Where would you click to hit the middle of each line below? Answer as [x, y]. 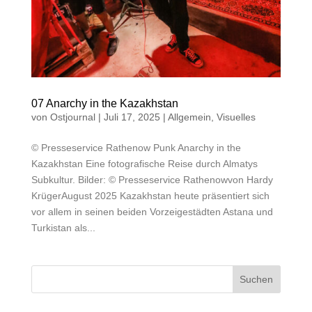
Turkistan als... [63, 228]
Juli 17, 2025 [132, 117]
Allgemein [189, 117]
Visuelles [236, 117]
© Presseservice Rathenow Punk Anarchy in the [136, 148]
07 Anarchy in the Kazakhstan [104, 104]
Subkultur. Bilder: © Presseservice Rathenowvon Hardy [152, 180]
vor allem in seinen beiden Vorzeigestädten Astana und [152, 212]
